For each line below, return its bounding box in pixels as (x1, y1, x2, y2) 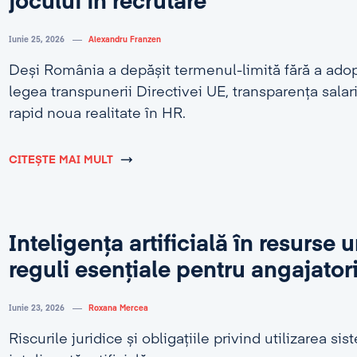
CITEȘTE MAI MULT (8, 155, 113, 166)
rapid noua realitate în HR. (8, 107, 186, 121)
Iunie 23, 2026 (8, 304, 65, 312)
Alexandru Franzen (88, 36, 161, 44)
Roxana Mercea (88, 304, 148, 312)
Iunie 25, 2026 (8, 36, 65, 44)
